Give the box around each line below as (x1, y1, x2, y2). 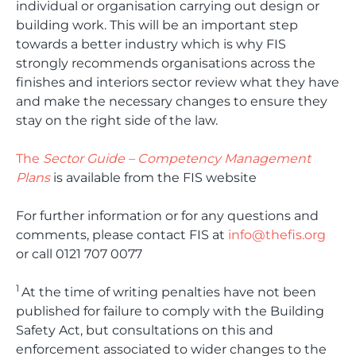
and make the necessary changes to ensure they (16, 94, 327, 109)
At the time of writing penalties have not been (21, 284, 316, 300)
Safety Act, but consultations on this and (16, 323, 273, 338)
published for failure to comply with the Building (16, 304, 324, 319)
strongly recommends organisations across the (16, 56, 315, 71)
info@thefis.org (228, 227, 326, 242)
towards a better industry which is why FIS (16, 37, 286, 52)
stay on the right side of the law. (16, 113, 218, 128)
